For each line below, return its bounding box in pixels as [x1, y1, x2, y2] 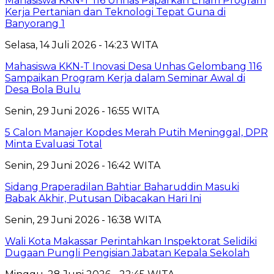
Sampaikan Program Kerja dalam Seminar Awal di [5, 72, 245, 84]
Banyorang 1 [5, 17, 65, 29]
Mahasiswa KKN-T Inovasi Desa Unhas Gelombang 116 [5, 60, 262, 72]
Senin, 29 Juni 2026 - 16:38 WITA [5, 213, 161, 226]
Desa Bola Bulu [5, 83, 81, 95]
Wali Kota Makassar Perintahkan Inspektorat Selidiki [5, 235, 257, 247]
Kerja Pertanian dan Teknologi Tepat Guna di [5, 6, 226, 18]
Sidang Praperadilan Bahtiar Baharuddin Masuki [5, 180, 239, 193]
